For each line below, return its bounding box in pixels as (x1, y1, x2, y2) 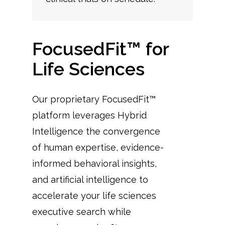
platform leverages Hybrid (32, 109, 147, 121)
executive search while (32, 206, 131, 217)
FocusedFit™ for (32, 38, 169, 59)
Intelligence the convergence (32, 126, 160, 137)
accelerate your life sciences (32, 190, 156, 201)
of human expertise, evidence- (32, 142, 164, 153)
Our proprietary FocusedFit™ (32, 93, 156, 104)
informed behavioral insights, (32, 158, 157, 169)
